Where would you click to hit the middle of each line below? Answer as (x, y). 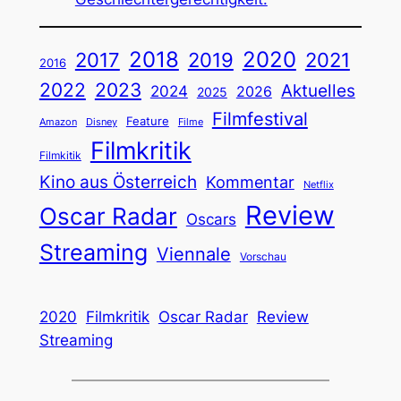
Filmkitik (60, 155)
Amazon (58, 122)
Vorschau (263, 256)
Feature (147, 120)
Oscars (211, 219)
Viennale (193, 254)
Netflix (318, 184)
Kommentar (250, 182)
